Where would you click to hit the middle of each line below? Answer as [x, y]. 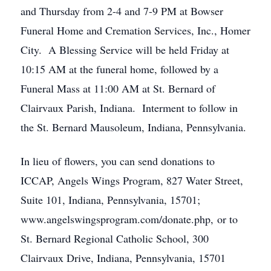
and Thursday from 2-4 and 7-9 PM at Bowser [122, 11]
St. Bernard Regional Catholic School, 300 [115, 238]
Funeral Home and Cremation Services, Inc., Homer [135, 30]
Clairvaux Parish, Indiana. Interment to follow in [129, 108]
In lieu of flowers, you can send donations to [118, 161]
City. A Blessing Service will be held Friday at [125, 50]
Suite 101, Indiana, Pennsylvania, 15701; [110, 200]
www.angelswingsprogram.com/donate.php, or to [129, 219]
